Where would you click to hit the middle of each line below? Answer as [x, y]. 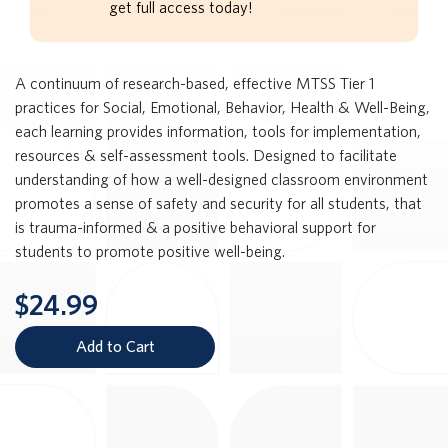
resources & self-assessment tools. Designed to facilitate [206, 155]
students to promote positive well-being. [150, 251]
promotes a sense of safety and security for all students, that [218, 203]
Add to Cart [115, 346]
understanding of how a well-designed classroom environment [221, 179]
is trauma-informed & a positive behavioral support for [195, 227]
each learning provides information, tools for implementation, [218, 131]
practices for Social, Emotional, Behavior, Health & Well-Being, [222, 107]
